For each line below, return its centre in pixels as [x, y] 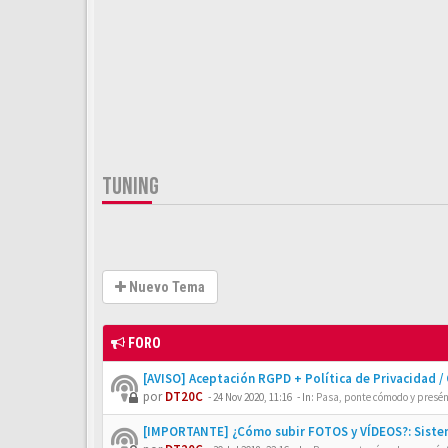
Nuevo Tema [165, 287]
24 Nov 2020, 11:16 [252, 397]
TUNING [130, 186]
